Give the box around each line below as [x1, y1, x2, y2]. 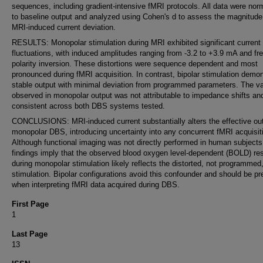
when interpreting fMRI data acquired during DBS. [12, 180, 180, 189]
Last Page [12, 230, 48, 238]
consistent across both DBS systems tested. [12, 102, 165, 110]
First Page [12, 200, 49, 208]
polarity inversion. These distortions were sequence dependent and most [12, 59, 258, 68]
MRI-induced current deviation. [12, 23, 116, 32]
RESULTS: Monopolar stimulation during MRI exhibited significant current [12, 38, 261, 47]
